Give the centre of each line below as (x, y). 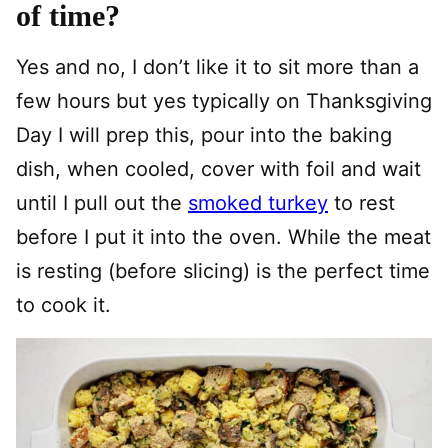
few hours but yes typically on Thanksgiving (224, 100)
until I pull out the (102, 202)
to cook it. (63, 304)
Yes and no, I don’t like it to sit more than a (217, 66)
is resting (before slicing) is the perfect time (223, 270)
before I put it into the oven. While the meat (223, 236)
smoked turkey (258, 202)
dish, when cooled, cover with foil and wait (218, 168)
